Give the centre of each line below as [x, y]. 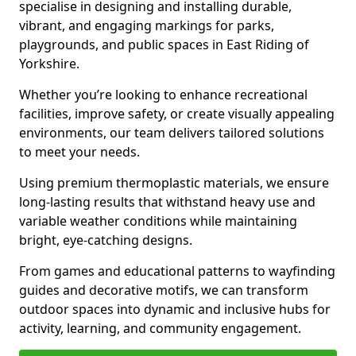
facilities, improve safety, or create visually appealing [177, 114]
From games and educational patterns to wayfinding [177, 271]
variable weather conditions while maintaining [158, 221]
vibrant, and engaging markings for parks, [147, 25]
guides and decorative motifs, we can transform [164, 290]
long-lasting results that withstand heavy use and [167, 202]
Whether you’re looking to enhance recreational [163, 95]
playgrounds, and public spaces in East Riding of [164, 44]
